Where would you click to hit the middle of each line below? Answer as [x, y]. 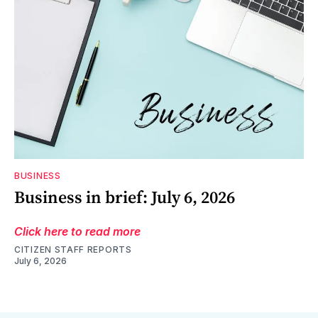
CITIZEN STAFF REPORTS [73, 249]
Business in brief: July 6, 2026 [125, 197]
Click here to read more [77, 231]
